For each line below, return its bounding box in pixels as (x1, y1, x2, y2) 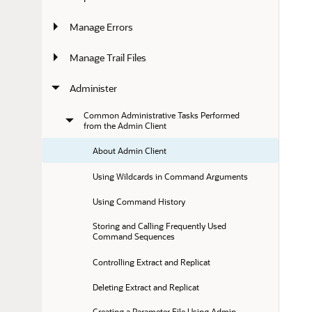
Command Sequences (93, 231, 175, 242)
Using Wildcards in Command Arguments (93, 170, 249, 182)
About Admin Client (93, 145, 167, 157)
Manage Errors (70, 19, 133, 33)
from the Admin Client (84, 120, 167, 132)
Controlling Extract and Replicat (93, 256, 211, 267)
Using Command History (93, 196, 186, 208)
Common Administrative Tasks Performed (84, 109, 242, 121)
